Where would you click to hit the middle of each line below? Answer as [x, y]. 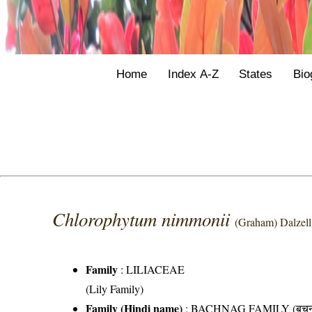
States [256, 74]
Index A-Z [193, 74]
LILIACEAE [156, 269]
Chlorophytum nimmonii [144, 218]
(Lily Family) [115, 288]
